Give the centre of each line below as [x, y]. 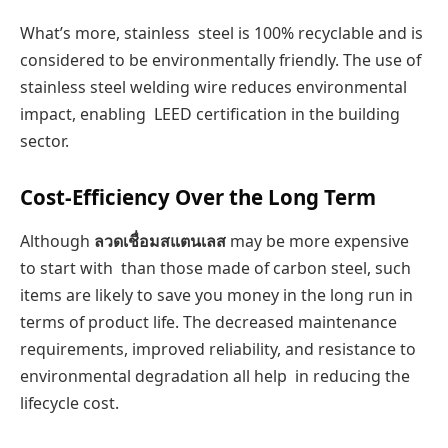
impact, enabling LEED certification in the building [210, 113]
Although [57, 240]
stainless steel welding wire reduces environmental [213, 86]
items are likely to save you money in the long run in [216, 294]
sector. [44, 140]
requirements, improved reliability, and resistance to [218, 348]
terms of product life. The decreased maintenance [208, 321]
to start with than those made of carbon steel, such [215, 267]
